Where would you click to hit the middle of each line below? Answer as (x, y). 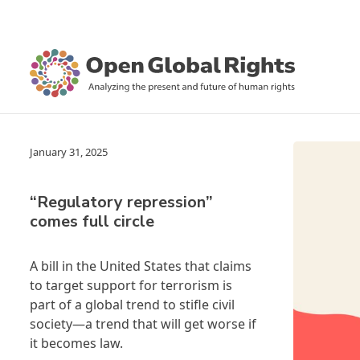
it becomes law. (76, 343)
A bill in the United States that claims (141, 266)
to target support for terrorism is (131, 285)
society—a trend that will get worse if (143, 324)
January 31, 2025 (69, 152)
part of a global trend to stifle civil (132, 305)
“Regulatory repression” (121, 202)
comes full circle (92, 221)
